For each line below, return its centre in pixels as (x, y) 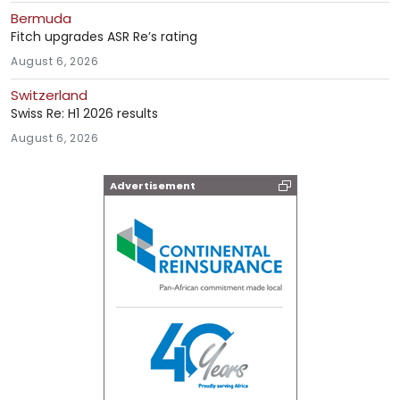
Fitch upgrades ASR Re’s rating (104, 36)
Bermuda (41, 18)
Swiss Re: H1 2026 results (84, 113)
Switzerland (49, 95)
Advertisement (152, 185)
